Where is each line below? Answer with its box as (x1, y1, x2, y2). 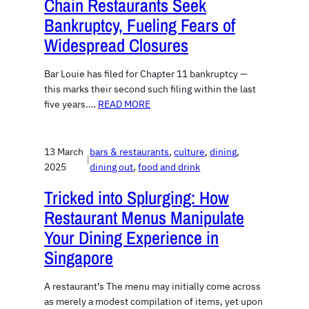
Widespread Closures (44, 32, 188, 57)
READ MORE (98, 97, 150, 110)
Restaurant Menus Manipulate (44, 205, 244, 230)
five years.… (44, 97, 98, 110)
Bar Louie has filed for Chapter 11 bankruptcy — (44, 67, 248, 80)
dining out (90, 160, 134, 173)
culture (174, 145, 206, 158)
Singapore (44, 245, 113, 270)
